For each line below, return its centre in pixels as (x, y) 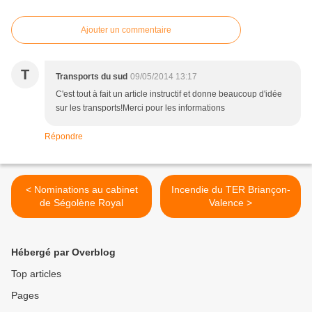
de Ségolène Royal (81, 203)
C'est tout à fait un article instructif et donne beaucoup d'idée (169, 94)
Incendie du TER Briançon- (231, 190)
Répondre (64, 137)
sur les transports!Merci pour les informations (140, 108)
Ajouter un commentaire (126, 30)
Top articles (36, 274)
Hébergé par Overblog (63, 252)
